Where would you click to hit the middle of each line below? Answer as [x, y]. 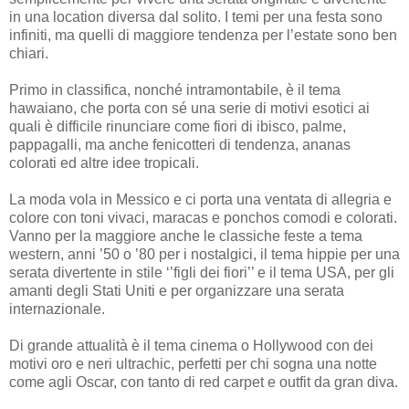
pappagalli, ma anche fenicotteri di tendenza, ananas [180, 144]
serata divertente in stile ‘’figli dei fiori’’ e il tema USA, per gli [202, 272]
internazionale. [57, 309]
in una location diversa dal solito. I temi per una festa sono [196, 16]
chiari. [29, 53]
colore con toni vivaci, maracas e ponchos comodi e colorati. [203, 217]
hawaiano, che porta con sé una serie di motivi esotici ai [189, 108]
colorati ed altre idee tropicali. [104, 163]
